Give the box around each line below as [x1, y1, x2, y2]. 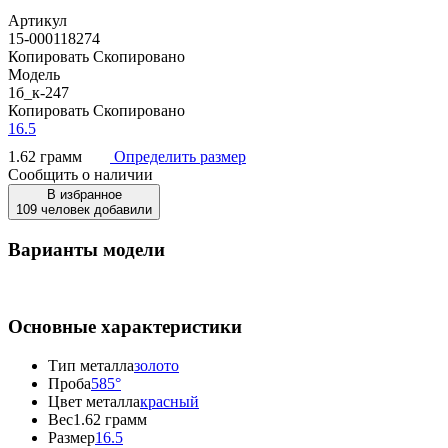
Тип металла [48, 356, 134, 374]
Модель [8, 65, 60, 83]
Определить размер [114, 147, 246, 165]
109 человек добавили [16, 201, 152, 217]
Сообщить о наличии [8, 165, 153, 183]
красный [140, 392, 199, 410]
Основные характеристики [8, 315, 242, 337]
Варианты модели [8, 238, 165, 260]
